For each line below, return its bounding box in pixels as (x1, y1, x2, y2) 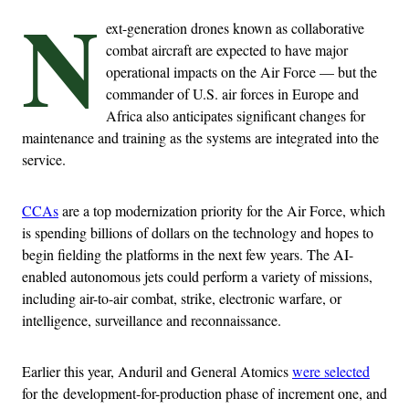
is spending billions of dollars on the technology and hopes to (22, 222, 373, 242)
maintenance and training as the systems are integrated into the (22, 127, 379, 147)
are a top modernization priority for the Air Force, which (58, 200, 385, 220)
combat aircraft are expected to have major (106, 39, 348, 59)
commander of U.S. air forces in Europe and (106, 83, 359, 103)
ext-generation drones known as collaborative (106, 17, 364, 37)
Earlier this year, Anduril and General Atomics (22, 361, 292, 381)
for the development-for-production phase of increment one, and (22, 383, 387, 403)
